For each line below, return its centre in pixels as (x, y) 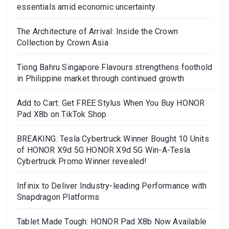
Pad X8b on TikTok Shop (62, 114)
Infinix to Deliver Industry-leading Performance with (112, 186)
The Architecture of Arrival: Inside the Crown (97, 31)
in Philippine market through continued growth (101, 78)
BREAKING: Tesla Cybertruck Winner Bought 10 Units (113, 139)
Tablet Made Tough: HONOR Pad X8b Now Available (112, 221)
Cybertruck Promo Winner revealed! (82, 161)
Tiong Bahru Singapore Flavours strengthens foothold (115, 67)
